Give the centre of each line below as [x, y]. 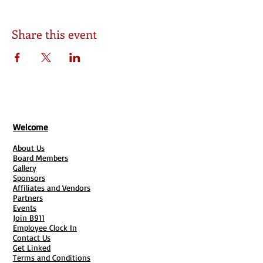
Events [25, 208]
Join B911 [29, 218]
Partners [28, 198]
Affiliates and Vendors [52, 188]
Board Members [41, 158]
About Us [29, 148]
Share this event [54, 34]
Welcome [31, 127]
